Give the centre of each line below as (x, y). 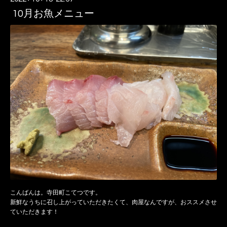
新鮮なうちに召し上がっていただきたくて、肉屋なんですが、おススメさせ (113, 203)
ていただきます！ (34, 212)
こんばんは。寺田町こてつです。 (56, 193)
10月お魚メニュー (53, 14)
